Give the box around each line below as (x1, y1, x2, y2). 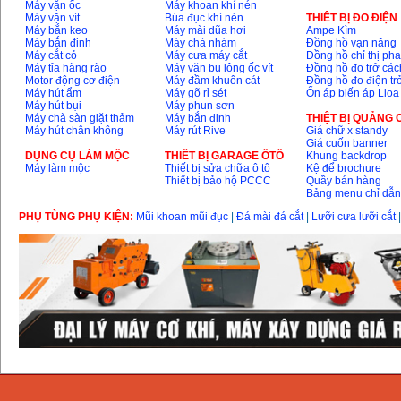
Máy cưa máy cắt (165, 49, 248, 63)
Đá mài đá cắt (236, 210, 303, 224)
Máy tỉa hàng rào (25, 62, 107, 75)
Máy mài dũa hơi (165, 24, 247, 38)
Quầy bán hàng (306, 175, 382, 188)
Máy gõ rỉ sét (165, 87, 227, 100)
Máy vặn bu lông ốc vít (165, 62, 274, 75)
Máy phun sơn (165, 99, 235, 113)
